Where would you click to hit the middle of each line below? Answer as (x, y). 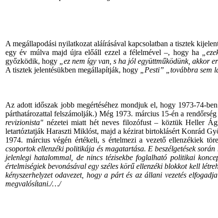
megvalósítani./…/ (33, 184)
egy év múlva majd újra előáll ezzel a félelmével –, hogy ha (102, 52)
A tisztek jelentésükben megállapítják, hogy (72, 70)
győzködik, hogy (31, 61)
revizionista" (26, 122)
